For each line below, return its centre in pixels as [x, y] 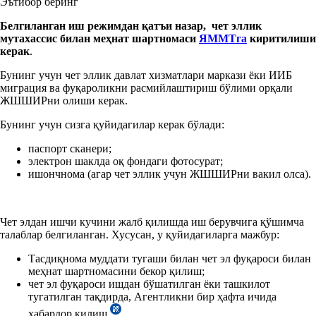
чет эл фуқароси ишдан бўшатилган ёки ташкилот [149, 284]
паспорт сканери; [70, 148]
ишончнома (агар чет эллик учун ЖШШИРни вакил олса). [170, 174]
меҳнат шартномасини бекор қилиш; [116, 271]
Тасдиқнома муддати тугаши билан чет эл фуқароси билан [170, 258]
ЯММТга [223, 38]
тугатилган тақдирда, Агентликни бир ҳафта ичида [152, 296]
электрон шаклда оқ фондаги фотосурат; [126, 161]
